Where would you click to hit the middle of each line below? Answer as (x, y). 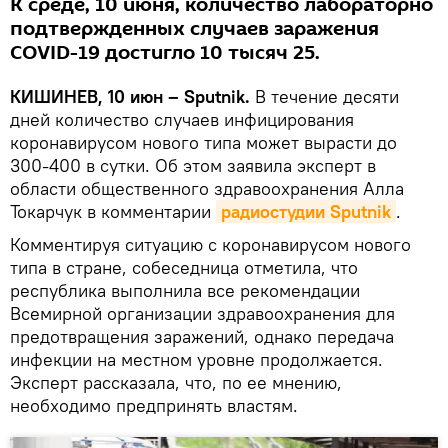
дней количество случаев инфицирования (182, 120)
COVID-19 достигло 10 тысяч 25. (165, 53)
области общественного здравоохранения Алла (207, 189)
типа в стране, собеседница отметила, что (184, 268)
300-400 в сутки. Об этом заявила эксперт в (193, 166)
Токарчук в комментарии (113, 212)
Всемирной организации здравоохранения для (202, 314)
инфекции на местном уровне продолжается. (196, 360)
